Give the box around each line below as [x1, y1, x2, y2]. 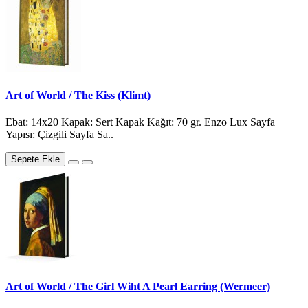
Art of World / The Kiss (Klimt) [5, 89, 151, 101]
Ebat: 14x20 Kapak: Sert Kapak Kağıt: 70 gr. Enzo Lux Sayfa [5, 115, 275, 128]
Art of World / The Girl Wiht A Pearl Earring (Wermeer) [5, 280, 270, 293]
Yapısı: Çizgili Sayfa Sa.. [5, 128, 113, 140]
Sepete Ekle [11, 153, 60, 164]
